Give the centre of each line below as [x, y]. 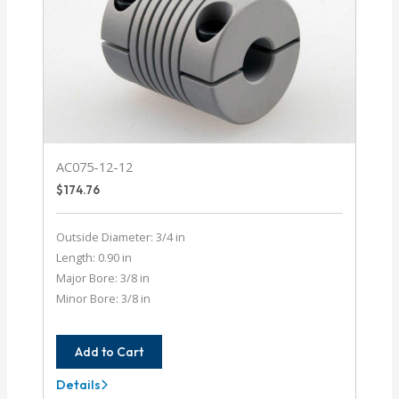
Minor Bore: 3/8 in [104, 299]
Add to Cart [110, 351]
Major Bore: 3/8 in [103, 278]
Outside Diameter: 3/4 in [121, 237]
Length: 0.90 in [94, 258]
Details [79, 384]
